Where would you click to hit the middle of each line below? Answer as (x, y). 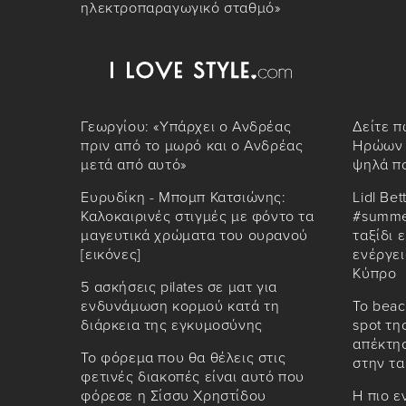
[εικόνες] (111, 255)
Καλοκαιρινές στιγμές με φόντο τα (198, 217)
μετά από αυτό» (134, 165)
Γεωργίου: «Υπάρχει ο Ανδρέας (186, 127)
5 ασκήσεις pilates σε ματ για (179, 288)
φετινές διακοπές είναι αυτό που (193, 377)
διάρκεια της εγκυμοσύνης (172, 326)
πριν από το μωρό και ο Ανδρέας (192, 146)
